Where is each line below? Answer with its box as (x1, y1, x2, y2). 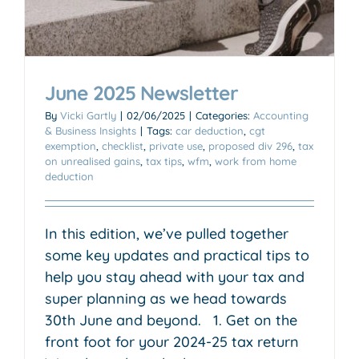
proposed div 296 (208, 139, 292, 152)
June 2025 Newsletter (45, 79, 238, 105)
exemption (45, 139, 96, 152)
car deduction (175, 123, 244, 137)
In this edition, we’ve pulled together (45, 224, 288, 243)
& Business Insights (45, 123, 136, 137)
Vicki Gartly (60, 108, 116, 122)
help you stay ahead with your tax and (45, 267, 305, 286)
